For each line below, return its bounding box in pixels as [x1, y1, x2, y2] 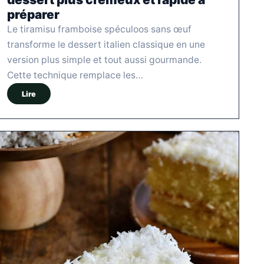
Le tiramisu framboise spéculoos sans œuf [7, 24, 192, 35]
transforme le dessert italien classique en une [7, 39, 205, 51]
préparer [7, 7, 60, 22]
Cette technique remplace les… [7, 70, 143, 81]
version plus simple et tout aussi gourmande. [7, 54, 202, 66]
